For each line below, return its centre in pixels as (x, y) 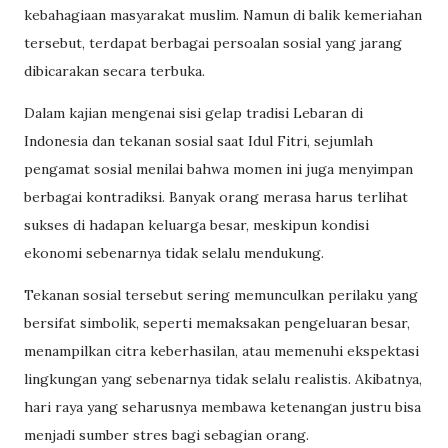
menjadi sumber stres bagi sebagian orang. (166, 434)
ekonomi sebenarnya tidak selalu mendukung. (174, 252)
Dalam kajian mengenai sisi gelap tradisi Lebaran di (193, 112)
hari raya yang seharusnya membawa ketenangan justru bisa (222, 406)
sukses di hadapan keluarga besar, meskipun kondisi (196, 224)
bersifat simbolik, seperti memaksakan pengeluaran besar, (217, 322)
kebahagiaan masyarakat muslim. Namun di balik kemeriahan (223, 14)
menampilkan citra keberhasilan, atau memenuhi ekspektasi (221, 350)
